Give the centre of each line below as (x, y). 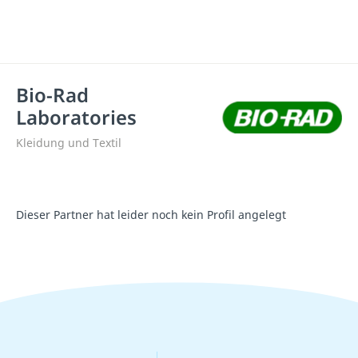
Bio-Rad (52, 95)
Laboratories (76, 117)
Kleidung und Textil (69, 143)
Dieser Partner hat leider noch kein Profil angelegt (151, 215)
